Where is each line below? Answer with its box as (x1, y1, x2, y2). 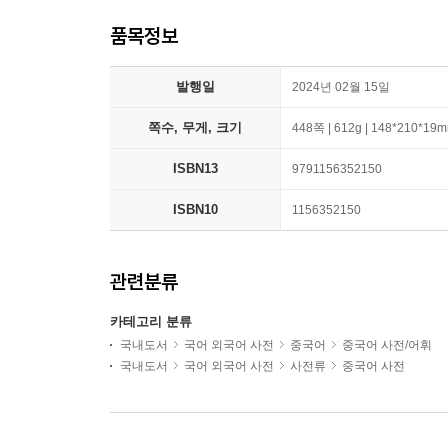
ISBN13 (172, 161, 218, 176)
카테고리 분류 (110, 314, 192, 329)
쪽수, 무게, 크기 (148, 120, 242, 135)
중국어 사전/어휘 (342, 338, 432, 352)
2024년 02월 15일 (292, 80, 390, 94)
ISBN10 (172, 202, 218, 217)
